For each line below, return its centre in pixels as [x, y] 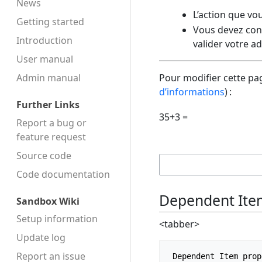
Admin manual [49, 77]
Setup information [57, 219]
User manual [45, 59]
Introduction [44, 40]
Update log [41, 238]
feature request [51, 137]
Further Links [48, 105]
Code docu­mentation [63, 174]
